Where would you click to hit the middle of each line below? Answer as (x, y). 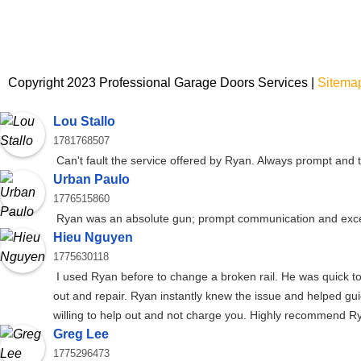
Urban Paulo (91, 180)
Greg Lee (81, 334)
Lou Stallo (84, 122)
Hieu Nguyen (93, 238)
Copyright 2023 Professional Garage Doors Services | (163, 82)
